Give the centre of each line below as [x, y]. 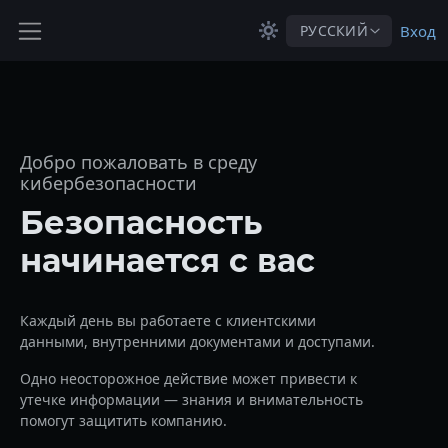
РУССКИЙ [334, 30]
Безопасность [141, 222]
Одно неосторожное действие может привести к [188, 378]
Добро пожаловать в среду [138, 162]
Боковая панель [104, 52]
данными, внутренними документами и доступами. [197, 341]
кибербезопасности [108, 183]
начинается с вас [167, 260]
